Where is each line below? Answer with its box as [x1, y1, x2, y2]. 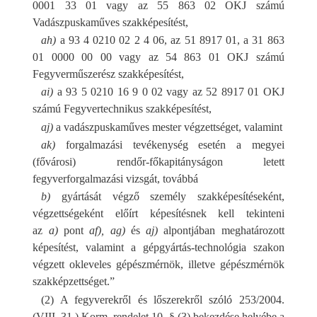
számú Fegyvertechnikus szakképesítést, [33, 103, 212, 115]
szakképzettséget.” [33, 275, 115, 288]
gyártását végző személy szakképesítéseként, [50, 190, 284, 203]
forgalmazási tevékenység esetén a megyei [55, 138, 284, 151]
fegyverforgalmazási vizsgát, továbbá [33, 172, 199, 185]
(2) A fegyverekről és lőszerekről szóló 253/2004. [41, 293, 284, 306]
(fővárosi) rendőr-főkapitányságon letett [33, 155, 284, 168]
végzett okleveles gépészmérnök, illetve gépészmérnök [33, 258, 284, 271]
